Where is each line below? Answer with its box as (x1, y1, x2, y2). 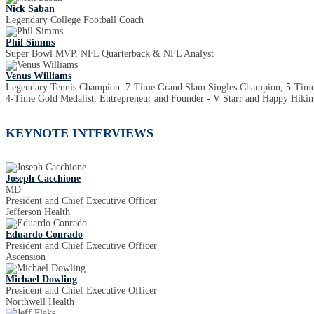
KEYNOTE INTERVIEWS (6, 125, 153, 140)
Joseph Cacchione (6, 173, 81, 184)
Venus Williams (6, 71, 71, 82)
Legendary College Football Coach (6, 15, 144, 26)
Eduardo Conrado (6, 229, 83, 240)
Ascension (6, 252, 46, 263)
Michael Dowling (6, 274, 77, 285)
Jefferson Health (6, 207, 70, 218)
